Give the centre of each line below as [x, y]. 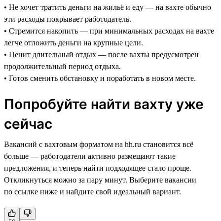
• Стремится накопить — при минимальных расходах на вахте [109, 31]
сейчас [28, 124]
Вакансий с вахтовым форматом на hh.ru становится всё [99, 144]
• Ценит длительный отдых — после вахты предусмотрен [101, 54]
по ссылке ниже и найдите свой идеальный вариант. [92, 191]
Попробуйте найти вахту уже [104, 104]
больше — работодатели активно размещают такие [90, 156]
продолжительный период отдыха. [62, 66]
